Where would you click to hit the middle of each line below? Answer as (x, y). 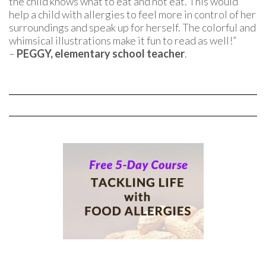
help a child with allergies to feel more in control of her (132, 15)
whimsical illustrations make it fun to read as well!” (123, 41)
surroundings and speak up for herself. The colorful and (132, 28)
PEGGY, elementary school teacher (101, 54)
